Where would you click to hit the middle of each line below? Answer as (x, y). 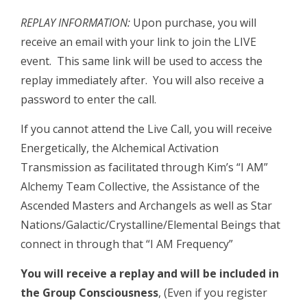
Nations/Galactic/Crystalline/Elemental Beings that (150, 225)
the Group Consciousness (89, 293)
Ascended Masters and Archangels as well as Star (146, 206)
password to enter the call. (88, 100)
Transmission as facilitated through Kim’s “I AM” (144, 168)
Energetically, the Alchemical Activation (120, 148)
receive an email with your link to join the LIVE (138, 42)
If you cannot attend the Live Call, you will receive (146, 129)
